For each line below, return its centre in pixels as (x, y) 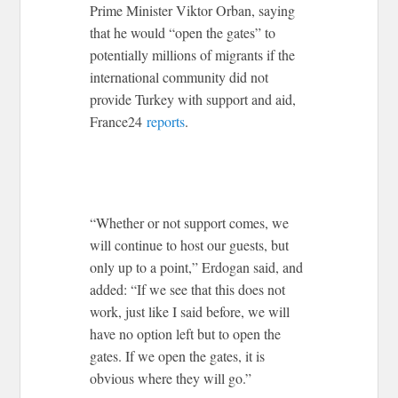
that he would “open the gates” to (183, 32)
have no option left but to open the (186, 333)
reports (166, 121)
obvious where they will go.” (171, 378)
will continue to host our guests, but (190, 244)
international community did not (179, 76)
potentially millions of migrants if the (193, 54)
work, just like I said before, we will (190, 311)
